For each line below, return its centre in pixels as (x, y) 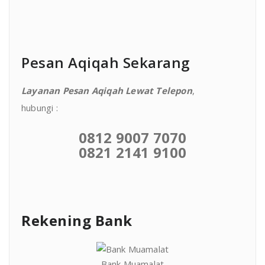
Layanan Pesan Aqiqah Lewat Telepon (107, 90)
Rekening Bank (77, 220)
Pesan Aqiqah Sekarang (106, 62)
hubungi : (40, 107)
